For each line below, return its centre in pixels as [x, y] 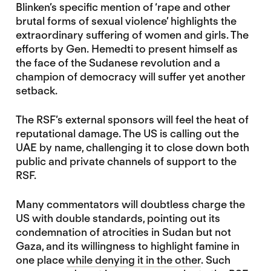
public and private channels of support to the [126, 162]
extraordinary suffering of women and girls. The [132, 34]
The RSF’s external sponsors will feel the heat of [132, 120]
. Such [215, 260]
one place [41, 260]
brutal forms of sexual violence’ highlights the [126, 21]
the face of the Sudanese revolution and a [118, 62]
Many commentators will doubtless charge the [130, 204]
